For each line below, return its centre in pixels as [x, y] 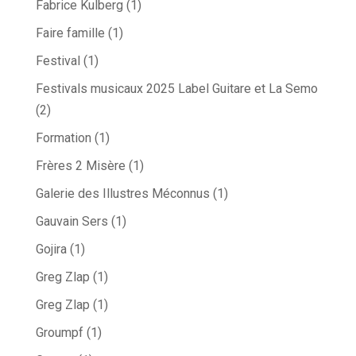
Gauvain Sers [72, 222]
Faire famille [70, 33]
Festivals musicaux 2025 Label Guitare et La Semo [176, 89]
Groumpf [59, 333]
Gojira [51, 250]
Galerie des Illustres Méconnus [122, 194]
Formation [63, 138]
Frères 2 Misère [80, 166]
